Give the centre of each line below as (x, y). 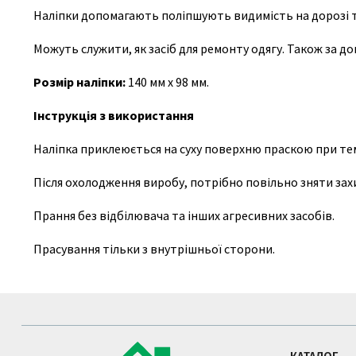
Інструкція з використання (114, 115)
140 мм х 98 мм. (168, 82)
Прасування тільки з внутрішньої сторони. (154, 249)
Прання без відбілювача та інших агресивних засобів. (184, 215)
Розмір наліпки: (81, 82)
